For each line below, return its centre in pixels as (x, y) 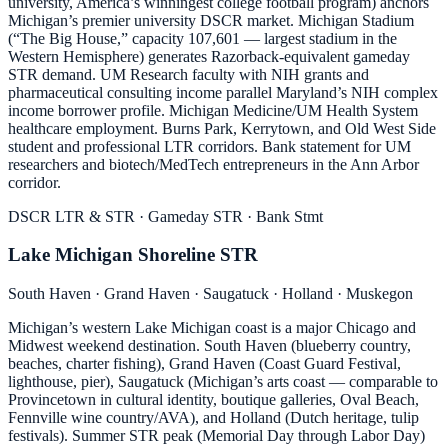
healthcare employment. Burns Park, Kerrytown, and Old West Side (222, 128)
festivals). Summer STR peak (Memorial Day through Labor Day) (216, 436)
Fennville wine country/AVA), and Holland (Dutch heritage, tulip (213, 418)
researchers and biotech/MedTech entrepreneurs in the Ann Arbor (213, 164)
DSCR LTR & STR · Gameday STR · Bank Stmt (165, 216)
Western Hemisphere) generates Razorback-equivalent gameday (209, 56)
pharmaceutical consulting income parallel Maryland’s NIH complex (223, 92)
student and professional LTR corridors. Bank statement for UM (209, 146)
